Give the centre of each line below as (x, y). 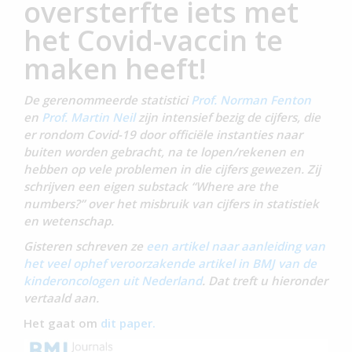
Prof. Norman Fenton (249, 99)
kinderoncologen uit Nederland (113, 280)
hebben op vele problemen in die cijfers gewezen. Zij (172, 169)
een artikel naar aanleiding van (236, 246)
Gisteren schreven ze (85, 246)
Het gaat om (62, 323)
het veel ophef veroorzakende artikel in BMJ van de (170, 263)
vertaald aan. (63, 297)
